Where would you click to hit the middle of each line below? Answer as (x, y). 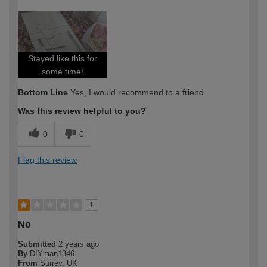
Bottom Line (43, 93)
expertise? (39, 20)
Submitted (38, 244)
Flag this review (47, 160)
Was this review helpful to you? (82, 111)
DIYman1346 (52, 254)
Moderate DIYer (204, 8)
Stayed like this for (63, 59)
